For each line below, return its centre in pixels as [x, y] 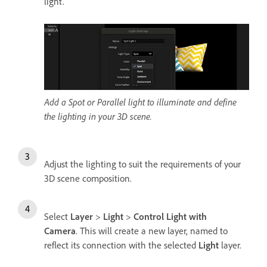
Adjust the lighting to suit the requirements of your [142, 164]
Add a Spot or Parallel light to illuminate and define [140, 102]
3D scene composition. [88, 178]
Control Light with [169, 217]
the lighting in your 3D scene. [98, 117]
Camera [60, 231]
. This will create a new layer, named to [152, 231]
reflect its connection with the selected [121, 245]
